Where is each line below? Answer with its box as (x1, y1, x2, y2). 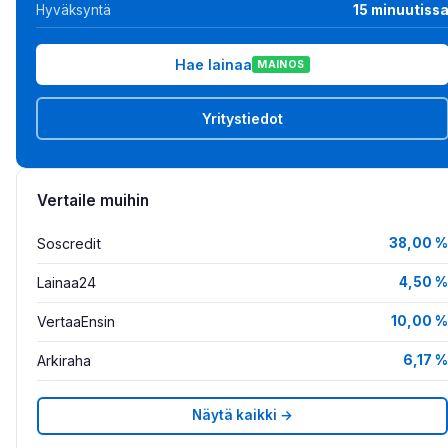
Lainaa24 (37, 273, 96, 291)
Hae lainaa (174, 55, 252, 73)
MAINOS (257, 58, 305, 72)
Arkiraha (37, 351, 91, 369)
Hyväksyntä (36, 2, 111, 19)
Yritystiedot (202, 109, 283, 127)
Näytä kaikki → (192, 407, 293, 424)
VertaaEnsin (37, 312, 115, 330)
